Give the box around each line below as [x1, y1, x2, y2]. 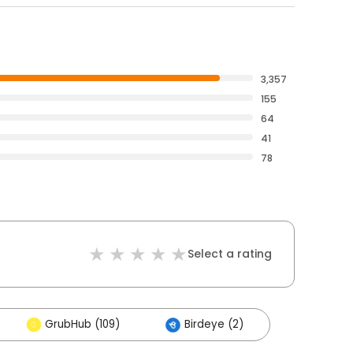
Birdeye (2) [184, 317, 243, 332]
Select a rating [188, 246, 272, 262]
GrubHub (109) [45, 317, 120, 332]
